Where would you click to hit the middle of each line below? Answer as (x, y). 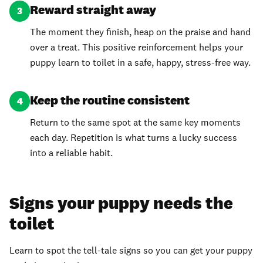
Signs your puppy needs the (121, 203)
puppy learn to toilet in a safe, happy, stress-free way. (141, 62)
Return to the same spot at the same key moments (136, 122)
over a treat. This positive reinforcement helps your (137, 47)
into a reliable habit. (72, 153)
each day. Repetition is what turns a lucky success (134, 137)
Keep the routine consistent (110, 100)
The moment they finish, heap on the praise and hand (141, 32)
